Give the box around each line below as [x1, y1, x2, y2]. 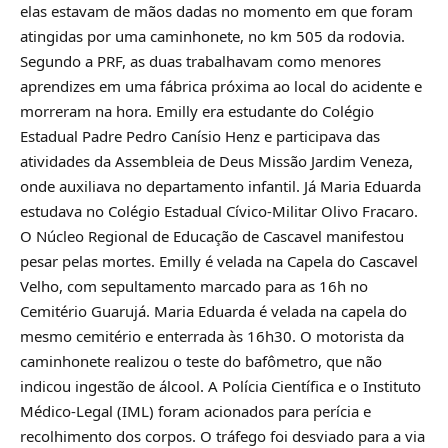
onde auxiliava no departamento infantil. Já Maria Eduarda [20, 176, 421, 197]
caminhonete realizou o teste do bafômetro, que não [20, 351, 382, 372]
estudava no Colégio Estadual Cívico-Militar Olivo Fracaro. [20, 201, 418, 222]
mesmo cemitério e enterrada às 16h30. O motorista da [20, 326, 404, 347]
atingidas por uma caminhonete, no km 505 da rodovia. [20, 26, 405, 47]
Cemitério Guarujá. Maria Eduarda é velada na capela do [20, 301, 407, 322]
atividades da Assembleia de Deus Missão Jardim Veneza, [20, 151, 413, 172]
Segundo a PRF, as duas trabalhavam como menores [20, 51, 381, 72]
